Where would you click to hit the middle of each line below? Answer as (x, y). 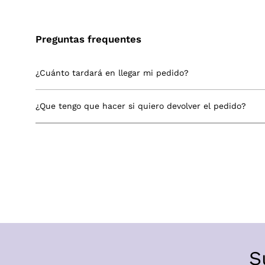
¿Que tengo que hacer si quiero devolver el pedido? (141, 106)
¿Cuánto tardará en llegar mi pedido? (112, 73)
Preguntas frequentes (88, 39)
